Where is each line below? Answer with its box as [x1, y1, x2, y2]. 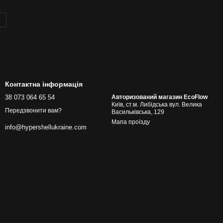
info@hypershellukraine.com [5, 123, 87, 131]
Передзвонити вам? [5, 107, 62, 114]
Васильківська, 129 [111, 109, 166, 115]
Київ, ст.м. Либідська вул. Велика [111, 101, 202, 108]
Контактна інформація [5, 80, 83, 88]
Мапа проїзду [111, 118, 150, 125]
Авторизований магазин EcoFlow [111, 94, 208, 101]
